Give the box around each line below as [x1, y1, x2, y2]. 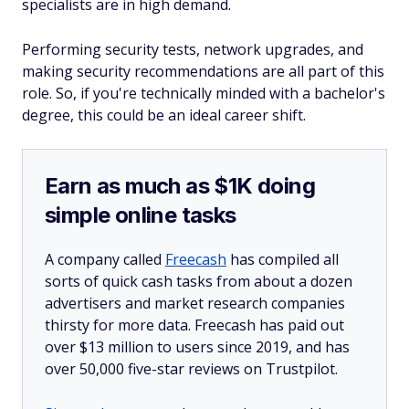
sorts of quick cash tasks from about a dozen [45, 271, 352, 291]
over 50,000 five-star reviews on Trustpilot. [45, 359, 338, 379]
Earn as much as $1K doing [45, 173, 315, 199]
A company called [45, 249, 165, 269]
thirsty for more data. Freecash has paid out [45, 315, 344, 335]
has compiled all [226, 249, 339, 269]
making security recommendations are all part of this [22, 61, 384, 81]
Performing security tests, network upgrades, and [22, 39, 363, 59]
